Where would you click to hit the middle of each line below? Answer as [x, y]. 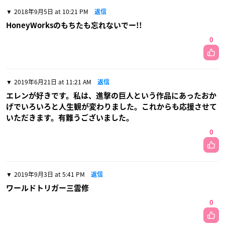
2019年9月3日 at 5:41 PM [49, 175]
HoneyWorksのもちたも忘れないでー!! [74, 26]
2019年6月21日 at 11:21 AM [53, 82]
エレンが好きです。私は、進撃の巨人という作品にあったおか [111, 96]
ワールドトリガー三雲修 [47, 188]
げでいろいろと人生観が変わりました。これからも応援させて [111, 107]
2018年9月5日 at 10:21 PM [51, 12]
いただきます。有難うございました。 [70, 118]
